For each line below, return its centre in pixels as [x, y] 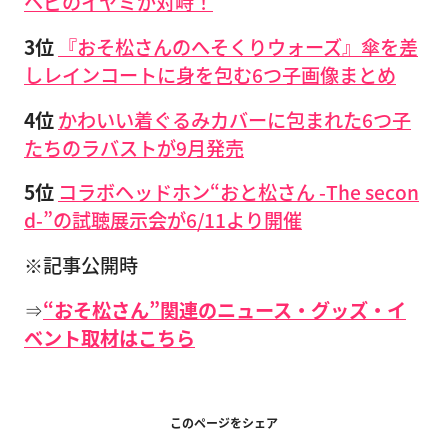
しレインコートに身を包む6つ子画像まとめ [210, 74]
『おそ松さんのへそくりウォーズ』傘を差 [238, 46]
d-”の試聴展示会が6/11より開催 [163, 220]
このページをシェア [224, 422]
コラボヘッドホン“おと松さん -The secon [238, 192]
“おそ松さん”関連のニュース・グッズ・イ [224, 309]
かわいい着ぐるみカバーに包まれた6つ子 [234, 119]
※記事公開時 [81, 265]
